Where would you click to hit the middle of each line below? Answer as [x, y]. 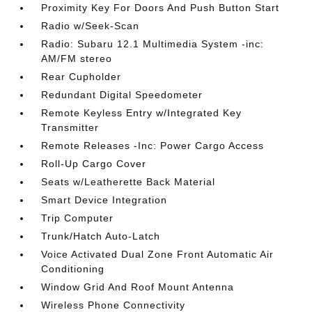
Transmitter [70, 127]
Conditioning [73, 269]
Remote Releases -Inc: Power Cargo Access [153, 146]
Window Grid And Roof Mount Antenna [138, 287]
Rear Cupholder [81, 77]
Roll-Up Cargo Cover [94, 164]
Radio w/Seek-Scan [91, 26]
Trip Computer [78, 218]
